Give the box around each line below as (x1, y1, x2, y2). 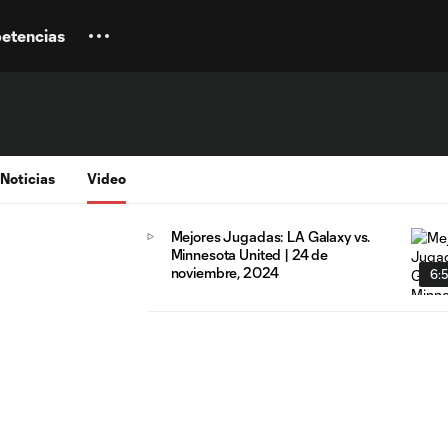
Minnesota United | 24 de (170, 246, 329, 263)
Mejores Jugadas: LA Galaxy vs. (170, 228, 371, 245)
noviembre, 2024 (170, 264, 279, 281)
